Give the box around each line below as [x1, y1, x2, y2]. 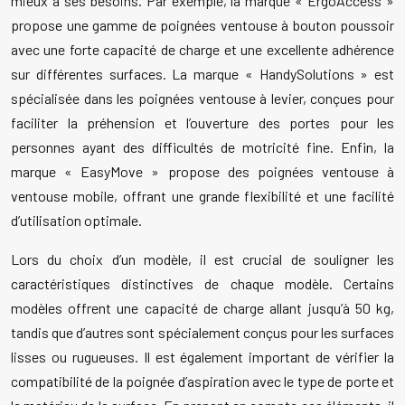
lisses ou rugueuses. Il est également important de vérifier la [11, 348, 394, 366]
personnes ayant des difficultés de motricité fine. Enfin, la [11, 138, 394, 156]
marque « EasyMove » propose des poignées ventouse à [11, 163, 394, 181]
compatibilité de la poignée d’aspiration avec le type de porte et [11, 372, 394, 391]
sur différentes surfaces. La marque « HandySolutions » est [11, 65, 394, 83]
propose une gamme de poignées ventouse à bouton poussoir [11, 16, 394, 34]
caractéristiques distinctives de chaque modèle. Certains [11, 275, 394, 293]
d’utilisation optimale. [11, 212, 142, 230]
